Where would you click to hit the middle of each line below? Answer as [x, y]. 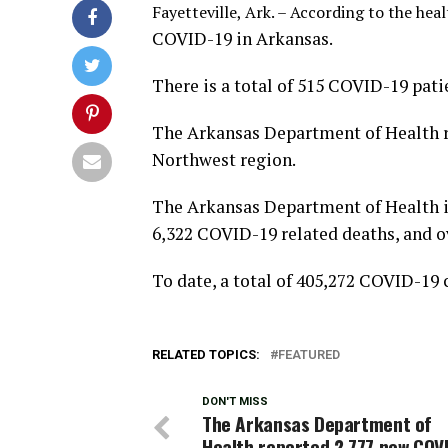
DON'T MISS [235, 401]
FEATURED [309, 354]
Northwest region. [225, 159]
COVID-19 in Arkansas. [242, 38]
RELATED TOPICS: [206, 354]
